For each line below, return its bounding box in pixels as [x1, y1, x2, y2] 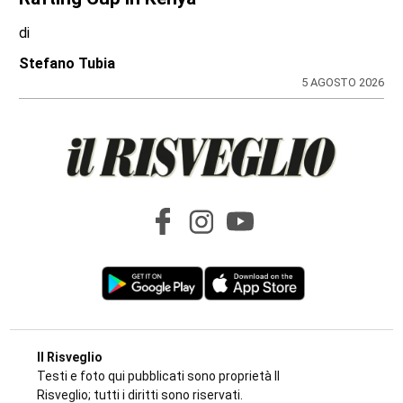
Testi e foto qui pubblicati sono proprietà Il [37, 367, 281, 382]
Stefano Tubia [19, 54, 116, 72]
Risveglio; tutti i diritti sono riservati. [37, 386, 244, 401]
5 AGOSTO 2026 [300, 75, 384, 89]
